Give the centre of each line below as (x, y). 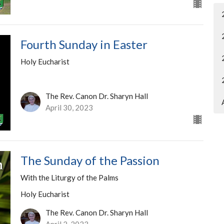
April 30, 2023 (69, 108)
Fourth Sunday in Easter (84, 44)
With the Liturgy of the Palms (69, 178)
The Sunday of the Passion (90, 160)
